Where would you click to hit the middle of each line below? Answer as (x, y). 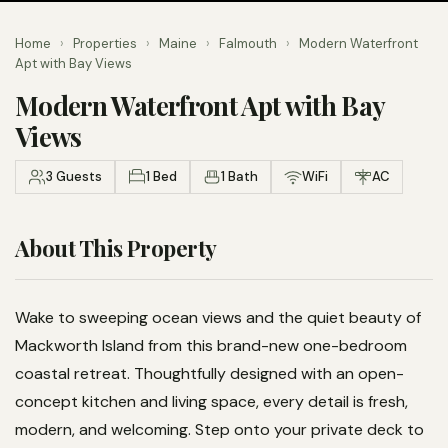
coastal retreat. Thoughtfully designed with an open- (209, 373)
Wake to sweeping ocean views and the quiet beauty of (218, 317)
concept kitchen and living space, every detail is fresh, (211, 401)
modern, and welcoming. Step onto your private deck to (219, 429)
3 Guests (74, 176)
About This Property (116, 248)
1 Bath (239, 176)
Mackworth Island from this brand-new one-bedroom (211, 345)
